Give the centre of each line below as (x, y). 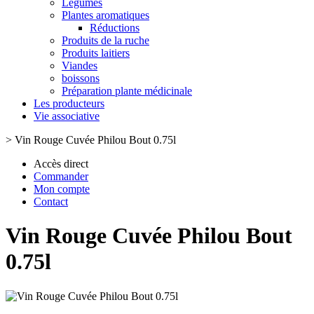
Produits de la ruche (105, 40)
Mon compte (62, 189)
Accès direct (61, 164)
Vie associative (67, 116)
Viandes (80, 66)
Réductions (115, 28)
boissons (81, 78)
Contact (51, 202)
